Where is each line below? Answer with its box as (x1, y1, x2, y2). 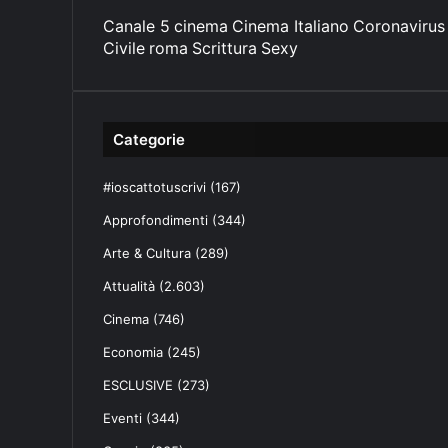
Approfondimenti (103, 211, 208, 228)
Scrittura (192, 37, 257, 58)
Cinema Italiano (232, 15, 349, 36)
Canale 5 (103, 15, 170, 36)
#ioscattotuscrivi (103, 178, 206, 195)
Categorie (113, 129, 185, 149)
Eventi (103, 409, 142, 426)
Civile (103, 37, 145, 58)
